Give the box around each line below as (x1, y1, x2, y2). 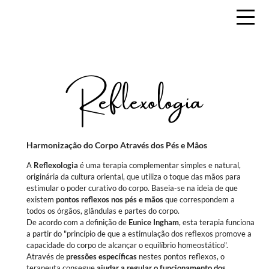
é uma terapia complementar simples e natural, (78, 160, 241, 170)
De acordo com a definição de (26, 217, 128, 227)
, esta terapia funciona (179, 217, 255, 227)
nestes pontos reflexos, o (137, 252, 225, 261)
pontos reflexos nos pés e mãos (56, 195, 163, 204)
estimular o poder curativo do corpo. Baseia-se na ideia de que (26, 183, 238, 193)
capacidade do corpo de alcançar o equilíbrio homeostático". (26, 240, 228, 250)
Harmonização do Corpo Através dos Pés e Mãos (26, 140, 207, 150)
